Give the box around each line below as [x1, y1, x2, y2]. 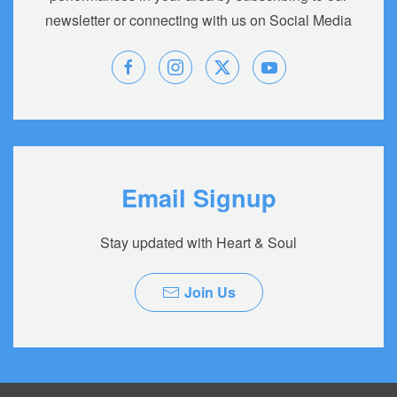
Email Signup [121, 180, 276, 215]
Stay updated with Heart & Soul [100, 232, 297, 253]
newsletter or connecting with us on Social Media [45, 10, 352, 31]
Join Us [183, 282, 236, 303]
